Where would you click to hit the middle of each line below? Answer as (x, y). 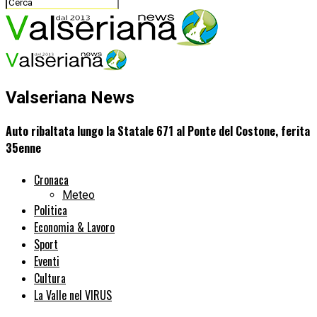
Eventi (47, 261)
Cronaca (51, 180)
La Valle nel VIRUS (73, 295)
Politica (51, 211)
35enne (23, 148)
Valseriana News (70, 97)
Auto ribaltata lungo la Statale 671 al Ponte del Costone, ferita (158, 131)
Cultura (50, 278)
